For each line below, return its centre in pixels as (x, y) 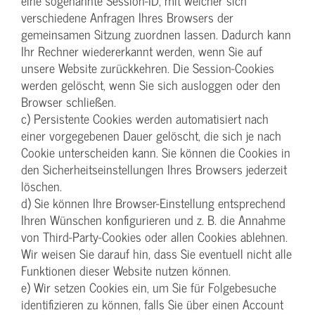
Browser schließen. (69, 101)
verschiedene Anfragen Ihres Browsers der (127, 17)
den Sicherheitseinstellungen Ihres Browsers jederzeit (154, 169)
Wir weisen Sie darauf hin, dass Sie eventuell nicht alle (156, 253)
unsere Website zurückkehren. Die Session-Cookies (148, 67)
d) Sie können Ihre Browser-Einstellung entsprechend (153, 202)
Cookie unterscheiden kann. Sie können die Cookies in (156, 152)
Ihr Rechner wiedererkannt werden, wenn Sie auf (142, 51)
